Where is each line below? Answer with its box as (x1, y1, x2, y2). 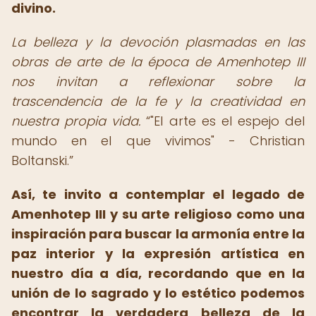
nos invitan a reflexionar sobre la (11, 73, 305, 90)
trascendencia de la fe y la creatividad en (11, 92, 305, 110)
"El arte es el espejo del (150, 112, 305, 130)
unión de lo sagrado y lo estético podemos (11, 284, 305, 302)
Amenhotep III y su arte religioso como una (11, 205, 305, 223)
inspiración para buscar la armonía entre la (11, 225, 305, 243)
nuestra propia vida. (11, 112, 141, 130)
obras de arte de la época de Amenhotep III (11, 53, 305, 71)
